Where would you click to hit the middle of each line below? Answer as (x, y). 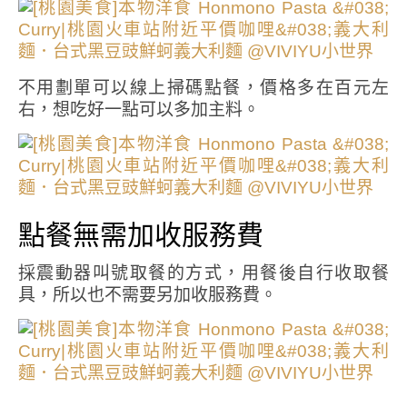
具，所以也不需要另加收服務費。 (148, 295)
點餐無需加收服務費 (141, 234)
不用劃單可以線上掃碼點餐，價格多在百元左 (203, 88)
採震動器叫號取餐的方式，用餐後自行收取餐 (203, 273)
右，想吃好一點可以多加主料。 (139, 109)
